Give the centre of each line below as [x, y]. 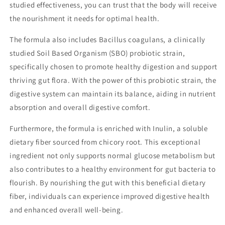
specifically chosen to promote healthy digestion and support [114, 67]
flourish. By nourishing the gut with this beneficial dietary [108, 183]
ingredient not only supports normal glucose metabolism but [113, 156]
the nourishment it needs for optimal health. [85, 19]
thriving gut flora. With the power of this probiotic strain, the [113, 80]
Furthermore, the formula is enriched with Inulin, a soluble [109, 129]
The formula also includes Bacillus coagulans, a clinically [107, 40]
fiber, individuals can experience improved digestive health [110, 196]
